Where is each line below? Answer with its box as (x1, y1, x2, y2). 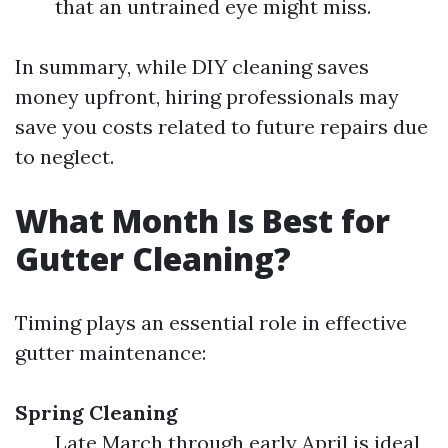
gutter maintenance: (15, 340, 206, 365)
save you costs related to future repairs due (15, 114, 428, 139)
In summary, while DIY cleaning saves (15, 54, 369, 79)
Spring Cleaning (15, 400, 178, 425)
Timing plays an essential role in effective (15, 310, 407, 335)
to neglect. (15, 144, 114, 169)
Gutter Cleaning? (15, 237, 291, 280)
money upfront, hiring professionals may (15, 84, 399, 109)
